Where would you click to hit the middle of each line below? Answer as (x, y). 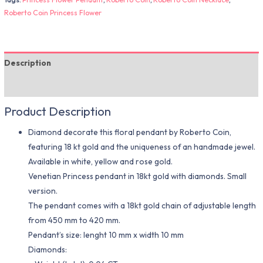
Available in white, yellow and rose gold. (101, 162)
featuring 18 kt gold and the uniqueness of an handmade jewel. (142, 147)
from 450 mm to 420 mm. (75, 220)
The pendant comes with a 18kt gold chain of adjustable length (142, 206)
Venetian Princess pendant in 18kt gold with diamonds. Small (138, 176)
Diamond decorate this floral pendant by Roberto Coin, (130, 132)
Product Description (58, 111)
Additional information (50, 85)
